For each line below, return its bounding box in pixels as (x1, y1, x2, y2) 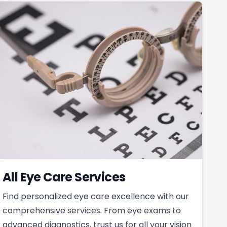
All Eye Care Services (3, 168, 126, 185)
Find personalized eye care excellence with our (3, 190, 189, 202)
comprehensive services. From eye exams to (3, 204, 181, 216)
